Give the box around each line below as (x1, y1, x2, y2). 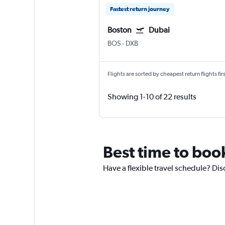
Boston (107, 25, 132, 35)
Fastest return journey (109, 6, 170, 13)
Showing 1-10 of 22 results (107, 92, 196, 102)
